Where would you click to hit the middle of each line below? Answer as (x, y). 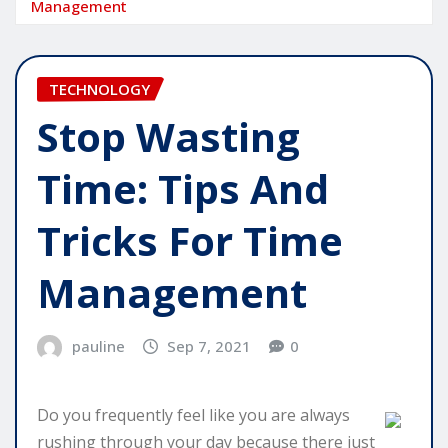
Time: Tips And (183, 189)
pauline (98, 346)
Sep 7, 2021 (209, 346)
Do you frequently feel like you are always (193, 414)
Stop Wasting (168, 137)
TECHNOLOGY (99, 88)
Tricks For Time (190, 241)
